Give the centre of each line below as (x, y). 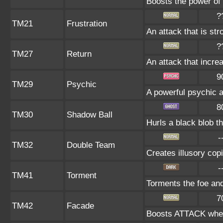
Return (79, 54)
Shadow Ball (90, 115)
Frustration (87, 24)
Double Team (91, 145)
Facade (80, 206)
